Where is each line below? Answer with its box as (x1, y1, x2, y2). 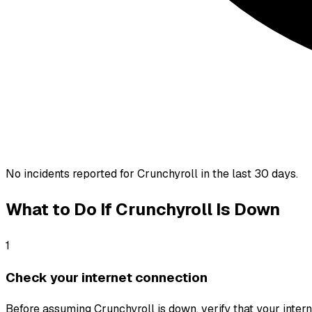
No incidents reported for (6, 166, 137, 182)
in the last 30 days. (198, 166, 298, 182)
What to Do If (6, 198, 116, 221)
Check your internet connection (6, 268, 208, 286)
